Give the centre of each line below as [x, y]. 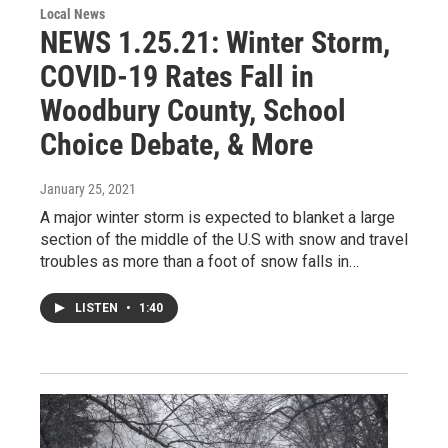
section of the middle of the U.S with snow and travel [224, 239]
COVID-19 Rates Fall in [177, 76]
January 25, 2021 [88, 188]
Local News [72, 13]
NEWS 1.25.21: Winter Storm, [215, 42]
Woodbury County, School [193, 110]
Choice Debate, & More [176, 144]
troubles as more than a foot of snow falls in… [199, 261]
